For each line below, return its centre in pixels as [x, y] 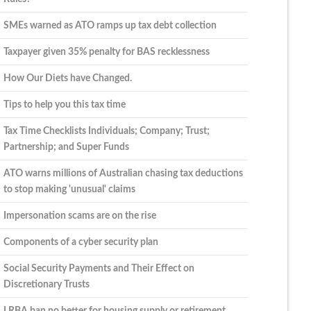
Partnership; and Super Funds [66, 146]
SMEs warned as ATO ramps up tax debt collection [110, 25]
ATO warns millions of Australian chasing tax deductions [123, 173]
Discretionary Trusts [46, 284]
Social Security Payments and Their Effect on [99, 268]
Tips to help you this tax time [64, 104]
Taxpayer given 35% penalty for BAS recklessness [106, 51]
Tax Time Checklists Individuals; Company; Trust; [106, 131]
